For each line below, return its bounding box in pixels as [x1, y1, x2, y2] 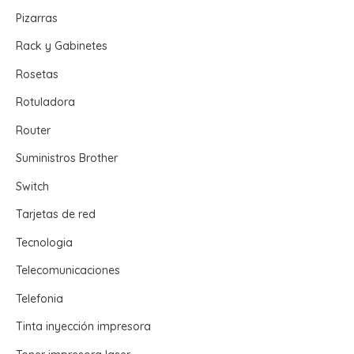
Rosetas [16, 66, 58, 81]
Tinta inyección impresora [16, 319, 151, 334]
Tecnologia [16, 235, 73, 250]
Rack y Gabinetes [16, 39, 107, 54]
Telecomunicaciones [16, 263, 120, 278]
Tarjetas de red [16, 207, 96, 222]
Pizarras [16, 10, 58, 25]
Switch [16, 179, 49, 194]
